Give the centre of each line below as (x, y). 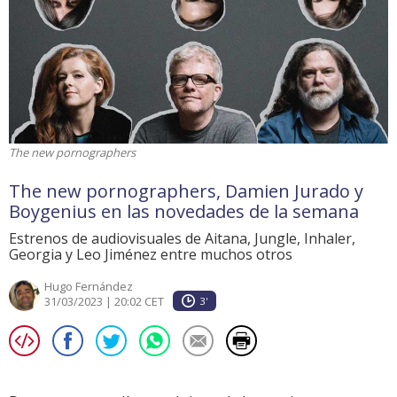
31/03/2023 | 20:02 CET (104, 302)
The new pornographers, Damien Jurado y (186, 191)
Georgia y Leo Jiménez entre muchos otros (151, 255)
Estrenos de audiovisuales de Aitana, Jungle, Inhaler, (182, 239)
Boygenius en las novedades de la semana (184, 212)
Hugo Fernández (89, 287)
